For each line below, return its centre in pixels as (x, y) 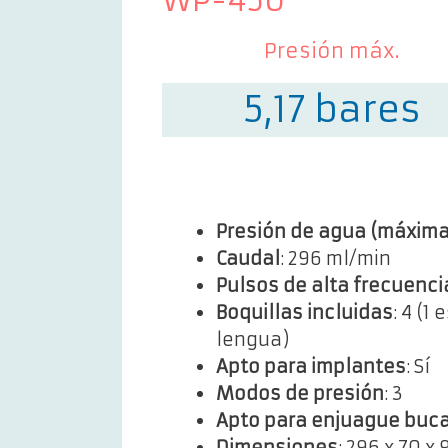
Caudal (248, 259)
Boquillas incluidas (304, 313)
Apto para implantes (311, 367)
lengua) (252, 340)
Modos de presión (300, 394)
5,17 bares (332, 110)
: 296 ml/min (335, 259)
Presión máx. (332, 51)
